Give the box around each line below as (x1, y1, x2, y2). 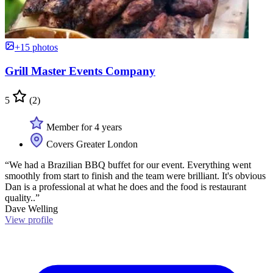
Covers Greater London (44, 139, 138, 150)
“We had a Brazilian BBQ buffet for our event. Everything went (5, 160, 251, 171)
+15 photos (15, 41, 58, 52)
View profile (5, 214, 53, 225)
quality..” (5, 193, 40, 204)
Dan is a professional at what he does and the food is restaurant (5, 182, 246, 193)
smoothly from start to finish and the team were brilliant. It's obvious (5, 171, 266, 182)
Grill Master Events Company (5, 64, 155, 77)
